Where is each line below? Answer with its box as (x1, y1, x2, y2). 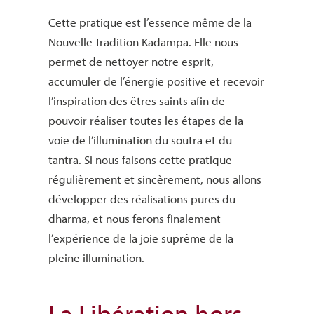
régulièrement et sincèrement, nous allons (48, 172, 261, 187)
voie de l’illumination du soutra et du (48, 132, 232, 148)
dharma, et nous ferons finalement (48, 211, 221, 226)
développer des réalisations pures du (48, 191, 235, 207)
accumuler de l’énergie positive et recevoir (48, 74, 264, 89)
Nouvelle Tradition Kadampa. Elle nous (48, 34, 238, 50)
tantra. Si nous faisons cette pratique (48, 152, 232, 168)
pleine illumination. (48, 250, 144, 266)
